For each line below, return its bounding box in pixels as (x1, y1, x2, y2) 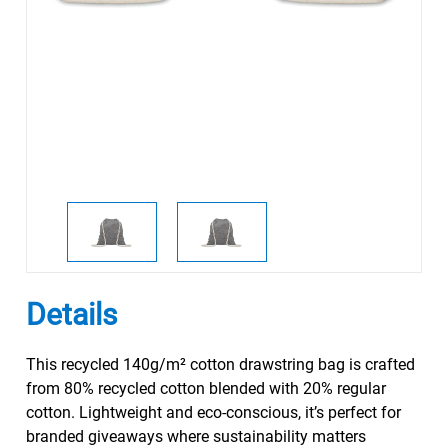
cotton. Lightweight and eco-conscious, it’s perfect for (25, 403, 401, 422)
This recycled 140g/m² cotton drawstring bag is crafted (25, 355, 415, 374)
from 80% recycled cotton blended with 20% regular (25, 379, 386, 398)
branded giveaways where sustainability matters (25, 427, 366, 446)
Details (25, 297, 117, 332)
